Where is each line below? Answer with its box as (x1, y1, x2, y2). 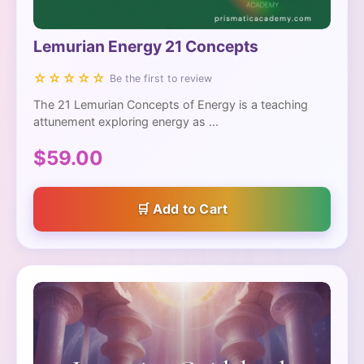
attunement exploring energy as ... (33, 114, 219, 128)
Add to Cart (153, 200, 228, 217)
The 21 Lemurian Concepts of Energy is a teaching (33, 97, 308, 111)
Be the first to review (110, 71, 212, 84)
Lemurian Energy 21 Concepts (33, 36, 258, 56)
